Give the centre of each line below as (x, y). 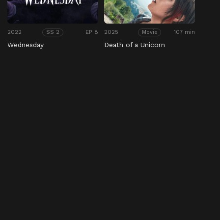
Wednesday (26, 45)
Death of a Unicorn (135, 45)
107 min (185, 32)
